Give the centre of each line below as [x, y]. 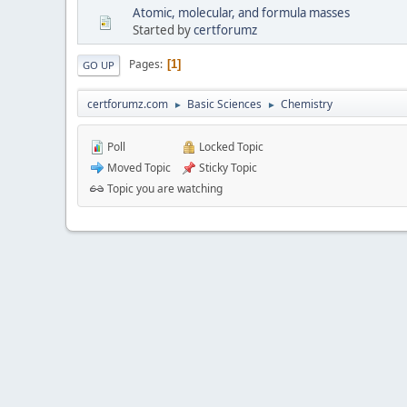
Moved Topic [138, 167]
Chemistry [307, 104]
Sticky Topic [227, 167]
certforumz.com [128, 104]
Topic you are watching [164, 188]
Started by [163, 30]
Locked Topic [230, 146]
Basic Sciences [224, 104]
